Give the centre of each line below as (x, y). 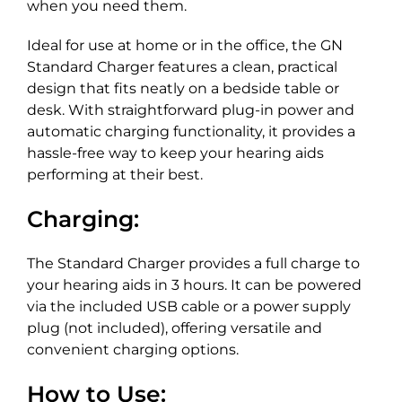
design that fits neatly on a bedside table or (183, 89)
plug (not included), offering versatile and (175, 328)
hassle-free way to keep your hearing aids (175, 153)
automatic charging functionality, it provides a (191, 132)
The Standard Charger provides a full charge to (193, 264)
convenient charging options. (133, 350)
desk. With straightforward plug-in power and (191, 110)
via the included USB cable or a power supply (189, 307)
